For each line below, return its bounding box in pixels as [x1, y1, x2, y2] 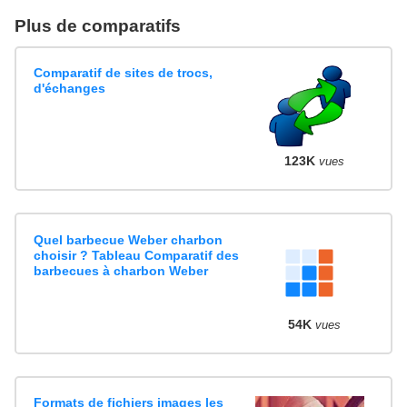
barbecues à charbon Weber [34, 263, 209, 278]
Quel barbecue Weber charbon [34, 232, 223, 247]
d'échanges [34, 80, 106, 95]
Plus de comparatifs [15, 15, 181, 35]
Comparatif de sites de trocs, [34, 65, 213, 80]
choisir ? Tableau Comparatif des [34, 247, 240, 263]
